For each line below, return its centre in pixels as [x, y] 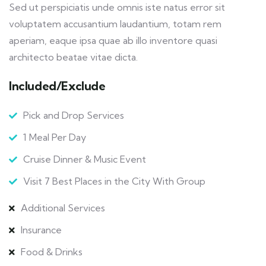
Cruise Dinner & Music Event [85, 159]
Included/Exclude [57, 86]
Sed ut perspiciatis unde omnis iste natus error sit [117, 7]
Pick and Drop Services [74, 115]
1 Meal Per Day [55, 137]
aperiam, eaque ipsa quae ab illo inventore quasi [113, 41]
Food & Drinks [52, 252]
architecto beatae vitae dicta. [73, 57]
